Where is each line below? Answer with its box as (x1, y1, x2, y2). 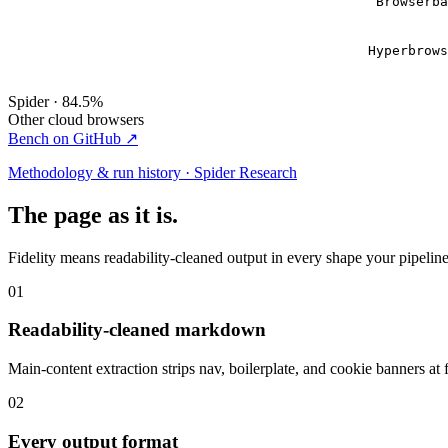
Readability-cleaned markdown (8, 319, 266, 341)
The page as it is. (8, 201, 178, 228)
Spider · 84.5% (8, 92, 103, 110)
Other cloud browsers (8, 110, 144, 128)
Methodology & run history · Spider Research (8, 163, 297, 181)
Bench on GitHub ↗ (8, 129, 138, 147)
